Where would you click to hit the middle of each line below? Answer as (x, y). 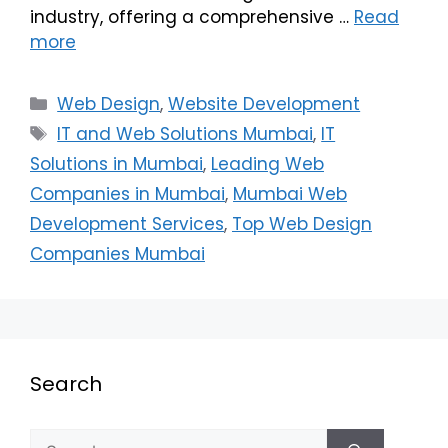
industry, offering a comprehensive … (192, 16)
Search (66, 383)
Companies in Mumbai (127, 193)
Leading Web (267, 163)
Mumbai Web (290, 193)
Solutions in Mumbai (116, 163)
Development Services (127, 223)
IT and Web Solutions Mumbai (185, 133)
